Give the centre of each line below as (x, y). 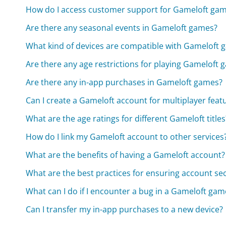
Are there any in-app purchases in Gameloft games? (124, 82)
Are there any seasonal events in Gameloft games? (122, 27)
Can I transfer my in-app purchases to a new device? (125, 209)
